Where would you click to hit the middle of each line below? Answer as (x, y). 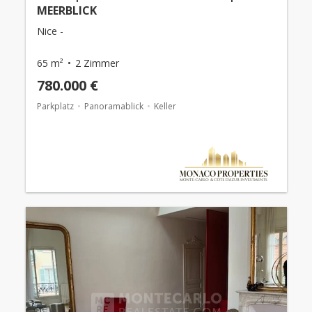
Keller (165, 106)
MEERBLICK (67, 10)
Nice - (50, 31)
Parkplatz (55, 106)
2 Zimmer (97, 63)
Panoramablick (114, 106)
